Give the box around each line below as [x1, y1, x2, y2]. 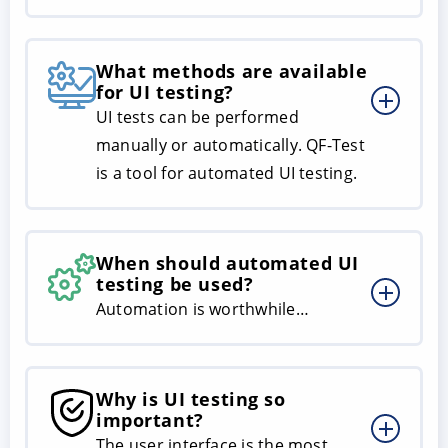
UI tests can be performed [96, 106, 299, 129]
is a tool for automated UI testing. [96, 162, 358, 185]
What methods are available [96, 59, 368, 84]
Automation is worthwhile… [96, 298, 309, 321]
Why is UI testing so [96, 387, 286, 412]
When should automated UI [96, 251, 359, 276]
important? [96, 408, 204, 433]
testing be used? [96, 272, 254, 297]
